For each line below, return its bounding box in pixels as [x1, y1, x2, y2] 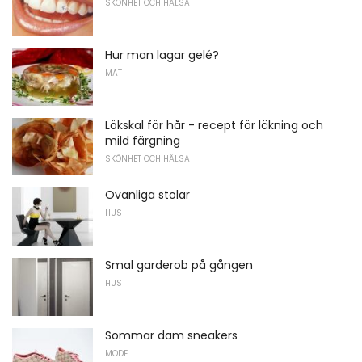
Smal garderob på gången [105, 256, 253, 273]
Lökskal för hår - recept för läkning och [105, 116, 323, 133]
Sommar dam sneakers [105, 326, 238, 343]
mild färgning [105, 132, 180, 149]
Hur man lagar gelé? [105, 46, 219, 63]
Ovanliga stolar [105, 187, 190, 204]
